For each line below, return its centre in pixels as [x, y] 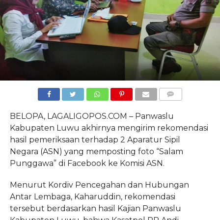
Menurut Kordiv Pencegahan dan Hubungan [99, 185]
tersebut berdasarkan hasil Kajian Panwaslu [95, 209]
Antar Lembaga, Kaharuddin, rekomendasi [92, 197]
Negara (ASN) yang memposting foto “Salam [96, 152]
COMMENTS [178, 106]
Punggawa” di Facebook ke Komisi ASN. [87, 164]
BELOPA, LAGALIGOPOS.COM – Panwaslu [92, 116]
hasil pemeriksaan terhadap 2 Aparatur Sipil [95, 140]
